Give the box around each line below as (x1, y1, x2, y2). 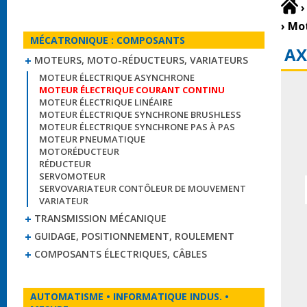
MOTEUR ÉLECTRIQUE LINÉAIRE (39, 96, 173, 108)
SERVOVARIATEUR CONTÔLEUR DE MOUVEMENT (39, 182, 246, 195)
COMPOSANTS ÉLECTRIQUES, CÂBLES (34, 247, 207, 260)
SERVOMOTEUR (39, 170, 106, 182)
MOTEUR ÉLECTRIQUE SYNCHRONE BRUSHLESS (39, 108, 241, 121)
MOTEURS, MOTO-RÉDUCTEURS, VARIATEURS (34, 53, 248, 66)
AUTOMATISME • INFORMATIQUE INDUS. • (30, 290, 229, 303)
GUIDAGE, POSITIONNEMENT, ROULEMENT (34, 230, 234, 243)
